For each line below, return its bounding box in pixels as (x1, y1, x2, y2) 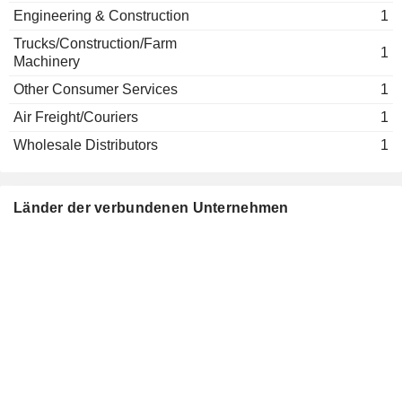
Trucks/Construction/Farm (13, 36, 177, 51)
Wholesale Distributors (13, 137, 158, 153)
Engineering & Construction (13, 8, 189, 23)
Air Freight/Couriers (13, 109, 138, 125)
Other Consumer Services (13, 82, 178, 97)
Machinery (13, 54, 80, 69)
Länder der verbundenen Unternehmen (13, 200, 289, 215)
